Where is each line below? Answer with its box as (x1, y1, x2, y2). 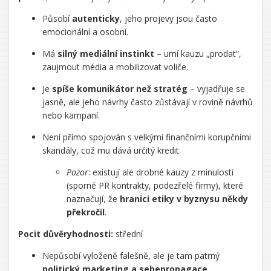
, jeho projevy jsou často (120, 13, 217, 24)
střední (113, 228, 143, 240)
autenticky (72, 13, 120, 24)
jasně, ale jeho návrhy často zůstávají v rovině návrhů (42, 96, 253, 108)
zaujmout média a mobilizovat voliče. (42, 61, 188, 73)
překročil (67, 206, 105, 218)
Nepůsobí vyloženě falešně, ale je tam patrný (42, 250, 220, 261)
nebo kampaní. (42, 109, 100, 121)
